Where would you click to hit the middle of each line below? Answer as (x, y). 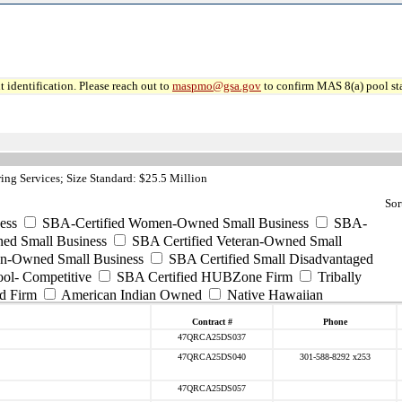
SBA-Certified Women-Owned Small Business (174, 223)
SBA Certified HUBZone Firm (203, 277)
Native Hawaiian (273, 295)
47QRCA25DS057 (212, 388)
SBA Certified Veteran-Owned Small (235, 241)
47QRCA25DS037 (212, 337)
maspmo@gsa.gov (217, 86)
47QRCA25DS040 (212, 357)
